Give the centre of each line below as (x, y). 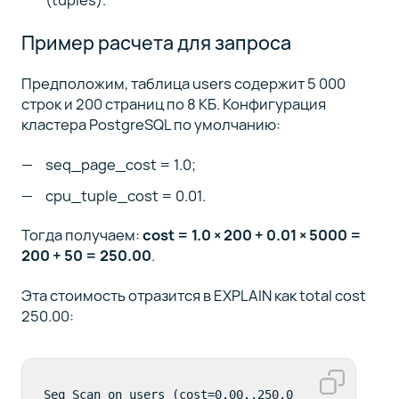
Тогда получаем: (81, 235)
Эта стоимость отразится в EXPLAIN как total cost (193, 295)
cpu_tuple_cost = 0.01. (126, 195)
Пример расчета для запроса (156, 42)
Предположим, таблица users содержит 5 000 (183, 84)
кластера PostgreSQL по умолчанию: (151, 125)
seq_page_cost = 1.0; (121, 164)
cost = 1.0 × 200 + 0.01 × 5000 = (252, 235)
